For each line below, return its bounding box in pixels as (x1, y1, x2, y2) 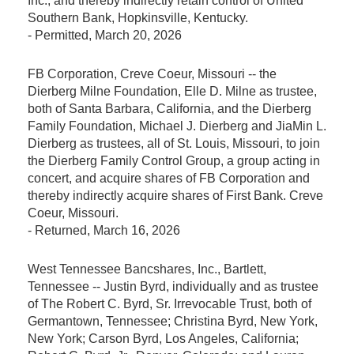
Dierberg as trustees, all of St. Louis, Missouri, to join (28, 136, 320, 150)
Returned (35, 223, 87, 237)
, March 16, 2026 (87, 223, 180, 237)
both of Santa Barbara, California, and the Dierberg (28, 101, 311, 115)
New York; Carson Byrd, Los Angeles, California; (28, 331, 299, 345)
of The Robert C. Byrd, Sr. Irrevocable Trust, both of (28, 296, 311, 311)
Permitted (35, 28, 88, 42)
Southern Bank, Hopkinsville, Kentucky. (28, 10, 248, 24)
